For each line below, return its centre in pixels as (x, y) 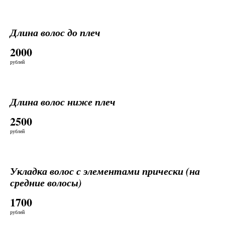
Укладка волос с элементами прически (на (105, 171)
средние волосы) (46, 182)
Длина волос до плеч (55, 32)
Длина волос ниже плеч (63, 101)
